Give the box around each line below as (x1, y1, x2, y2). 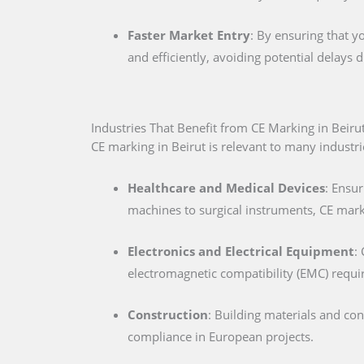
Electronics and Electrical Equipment (128, 243, 354, 260)
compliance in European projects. (128, 328, 314, 345)
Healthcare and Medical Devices (128, 180, 325, 197)
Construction (128, 306, 208, 323)
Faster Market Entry (128, 27, 250, 44)
